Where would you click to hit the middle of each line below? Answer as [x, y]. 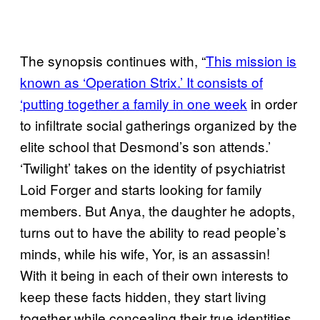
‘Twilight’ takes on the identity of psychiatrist [152, 167]
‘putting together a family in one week [134, 103]
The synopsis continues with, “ [113, 60]
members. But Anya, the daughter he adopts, [157, 210]
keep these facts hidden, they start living [143, 296]
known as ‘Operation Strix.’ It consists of [141, 82]
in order [272, 103]
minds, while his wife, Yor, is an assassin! [145, 253]
